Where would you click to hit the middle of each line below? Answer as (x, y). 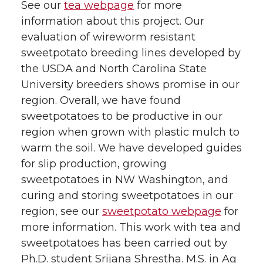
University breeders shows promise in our (130, 85)
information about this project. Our (113, 21)
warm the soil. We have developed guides (131, 148)
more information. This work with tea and (131, 227)
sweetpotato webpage (162, 212)
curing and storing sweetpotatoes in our (127, 196)
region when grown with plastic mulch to (130, 132)
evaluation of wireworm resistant (108, 37)
